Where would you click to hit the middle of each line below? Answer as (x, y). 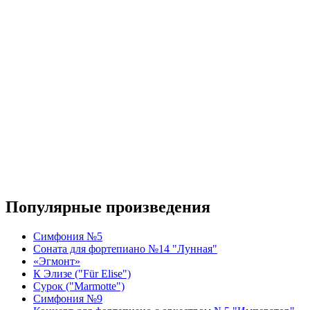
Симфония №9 (68, 298)
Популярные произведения (108, 207)
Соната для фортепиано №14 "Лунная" (125, 248)
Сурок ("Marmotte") (79, 286)
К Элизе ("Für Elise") (82, 273)
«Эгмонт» (57, 261)
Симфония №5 (68, 236)
